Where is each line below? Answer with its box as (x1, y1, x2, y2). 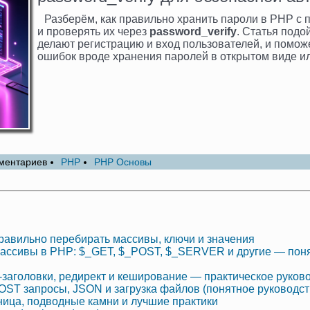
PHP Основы (94, 156, 152, 168)
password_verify (149, 26, 237, 38)
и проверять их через (37, 26, 149, 38)
